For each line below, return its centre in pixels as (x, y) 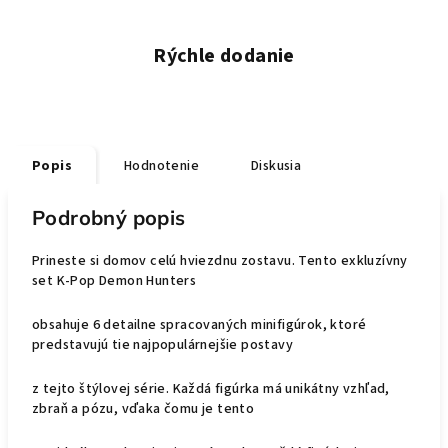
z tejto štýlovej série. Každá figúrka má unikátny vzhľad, (211, 389)
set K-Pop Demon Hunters (114, 281)
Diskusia (276, 166)
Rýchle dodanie (224, 56)
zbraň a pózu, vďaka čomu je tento (143, 409)
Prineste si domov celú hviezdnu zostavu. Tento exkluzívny (220, 261)
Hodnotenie (161, 166)
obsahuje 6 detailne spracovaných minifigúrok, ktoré (199, 325)
